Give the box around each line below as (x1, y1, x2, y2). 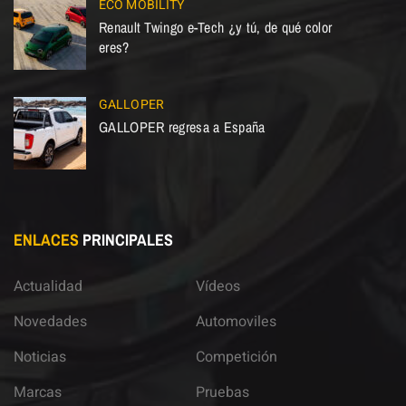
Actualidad (14, 275, 82, 298)
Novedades (14, 311, 87, 333)
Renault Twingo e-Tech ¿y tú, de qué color (99, 17, 333, 38)
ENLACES (14, 228, 79, 252)
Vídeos (196, 275, 240, 298)
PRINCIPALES (79, 228, 173, 252)
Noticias (14, 346, 66, 369)
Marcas (14, 382, 62, 404)
